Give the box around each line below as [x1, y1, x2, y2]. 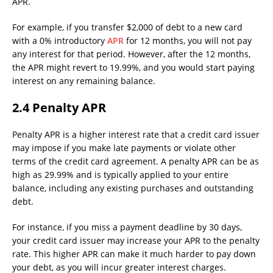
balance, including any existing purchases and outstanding [12, 182, 253, 194]
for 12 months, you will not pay [124, 35, 252, 47]
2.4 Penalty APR [12, 99, 106, 116]
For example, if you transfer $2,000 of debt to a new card [12, 21, 243, 34]
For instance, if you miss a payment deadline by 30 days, [12, 221, 242, 233]
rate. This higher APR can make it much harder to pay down [12, 248, 256, 260]
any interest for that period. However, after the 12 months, [12, 48, 250, 60]
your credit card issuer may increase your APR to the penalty [12, 235, 260, 247]
